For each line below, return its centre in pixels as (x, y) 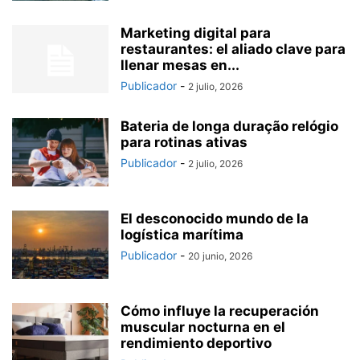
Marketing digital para (196, 33)
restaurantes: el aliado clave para (233, 49)
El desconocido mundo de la (215, 218)
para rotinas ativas (184, 142)
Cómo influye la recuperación (220, 311)
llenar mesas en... (180, 65)
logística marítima (182, 234)
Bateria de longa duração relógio (229, 126)
